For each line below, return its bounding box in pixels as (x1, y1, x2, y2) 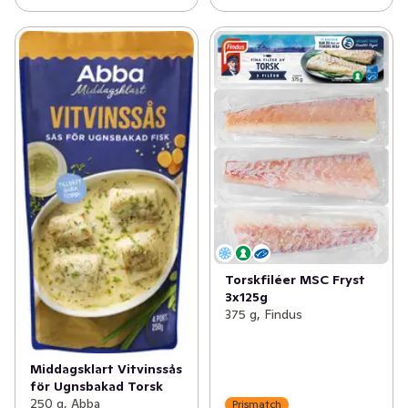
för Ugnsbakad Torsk (30, 377, 163, 394)
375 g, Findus (224, 306, 302, 323)
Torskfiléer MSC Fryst (224, 271, 365, 289)
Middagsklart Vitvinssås (30, 360, 182, 377)
